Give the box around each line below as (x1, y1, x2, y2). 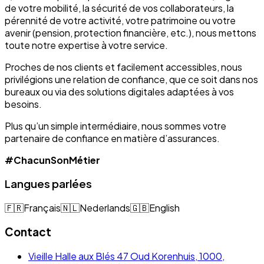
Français (24, 202, 61, 214)
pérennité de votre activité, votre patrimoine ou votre (5, 14, 236, 27)
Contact (5, 225, 51, 239)
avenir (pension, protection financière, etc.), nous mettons (5, 26, 256, 39)
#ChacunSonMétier (5, 153, 100, 166)
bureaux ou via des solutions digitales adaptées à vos (5, 85, 234, 98)
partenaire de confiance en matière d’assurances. (5, 131, 220, 144)
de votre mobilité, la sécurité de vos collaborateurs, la (5, 1, 234, 14)
